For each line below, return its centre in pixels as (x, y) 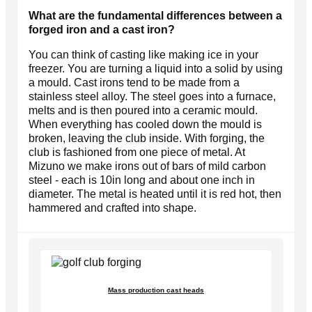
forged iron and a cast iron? (102, 29)
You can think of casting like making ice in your (143, 54)
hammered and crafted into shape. (112, 208)
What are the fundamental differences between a (155, 15)
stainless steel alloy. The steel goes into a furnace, (152, 96)
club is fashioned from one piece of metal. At (137, 152)
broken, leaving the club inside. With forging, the (147, 138)
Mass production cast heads (156, 290)
